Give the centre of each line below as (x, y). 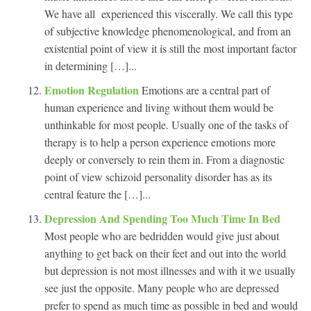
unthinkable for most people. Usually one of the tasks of (166, 124)
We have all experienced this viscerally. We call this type (169, 13)
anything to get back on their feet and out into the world (165, 253)
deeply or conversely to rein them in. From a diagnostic (165, 159)
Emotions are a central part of (206, 90)
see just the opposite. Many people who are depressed (162, 287)
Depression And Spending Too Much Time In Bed (162, 218)
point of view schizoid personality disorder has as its (158, 176)
